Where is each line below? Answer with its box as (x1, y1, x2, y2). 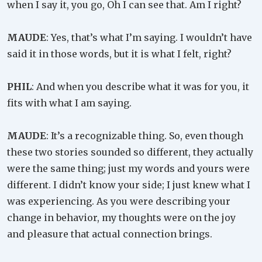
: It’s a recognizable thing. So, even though (46, 129, 243, 142)
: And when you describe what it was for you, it (32, 80, 249, 92)
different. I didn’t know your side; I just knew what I (7, 178, 250, 191)
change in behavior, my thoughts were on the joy (7, 211, 236, 223)
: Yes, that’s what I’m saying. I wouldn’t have (46, 31, 252, 43)
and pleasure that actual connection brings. (7, 227, 212, 240)
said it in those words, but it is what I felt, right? (7, 47, 232, 60)
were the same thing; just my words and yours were (7, 162, 250, 174)
